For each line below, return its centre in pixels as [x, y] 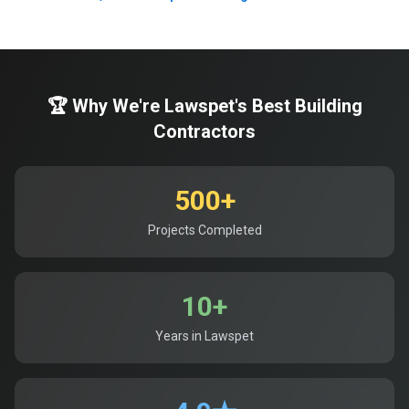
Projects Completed [204, 230]
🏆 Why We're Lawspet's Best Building [204, 106]
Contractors [204, 131]
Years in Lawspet [204, 336]
